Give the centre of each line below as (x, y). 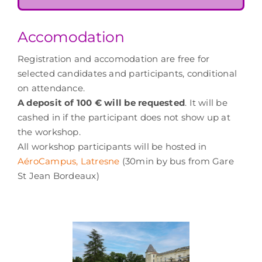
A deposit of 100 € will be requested (101, 102)
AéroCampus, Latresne (68, 161)
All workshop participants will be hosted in (112, 146)
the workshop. (49, 132)
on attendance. (51, 88)
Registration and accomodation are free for (113, 58)
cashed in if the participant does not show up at (124, 117)
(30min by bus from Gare (177, 161)
